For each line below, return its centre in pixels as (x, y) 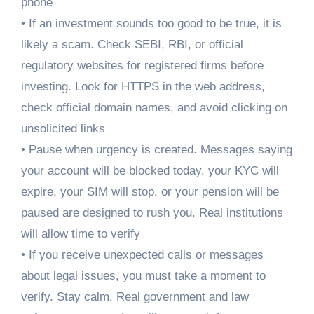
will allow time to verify (80, 234)
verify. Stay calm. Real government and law (135, 297)
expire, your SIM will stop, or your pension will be (150, 192)
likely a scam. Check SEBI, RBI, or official (132, 45)
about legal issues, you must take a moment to (143, 276)
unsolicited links (63, 129)
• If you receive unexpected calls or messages (142, 255)
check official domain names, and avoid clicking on (154, 108)
